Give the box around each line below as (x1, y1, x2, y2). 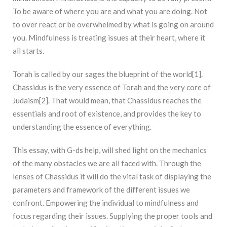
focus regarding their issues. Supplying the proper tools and (13, 211, 212, 221)
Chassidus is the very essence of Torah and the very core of (13, 83, 211, 92)
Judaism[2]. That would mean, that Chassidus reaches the (13, 96, 202, 105)
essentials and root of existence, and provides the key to (13, 109, 201, 119)
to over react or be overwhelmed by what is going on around (13, 20, 214, 29)
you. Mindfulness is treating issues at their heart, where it (13, 33, 205, 43)
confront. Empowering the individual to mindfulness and (13, 198, 199, 208)
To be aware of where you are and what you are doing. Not (13, 7, 207, 16)
